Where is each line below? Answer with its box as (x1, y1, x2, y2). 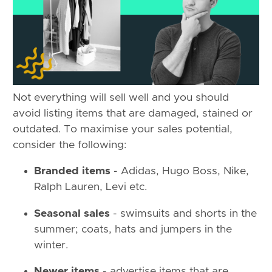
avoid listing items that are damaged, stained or (13, 107, 253, 119)
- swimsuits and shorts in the (110, 208, 257, 219)
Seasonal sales (34, 208, 110, 219)
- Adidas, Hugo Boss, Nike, (110, 166, 249, 177)
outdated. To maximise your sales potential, (13, 123, 233, 135)
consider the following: (13, 139, 126, 151)
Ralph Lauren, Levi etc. (34, 182, 147, 193)
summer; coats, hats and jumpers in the (34, 223, 232, 235)
